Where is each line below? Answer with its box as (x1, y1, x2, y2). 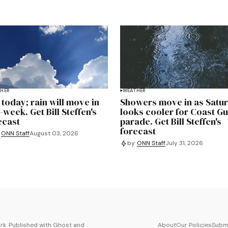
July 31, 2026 (165, 139, 203, 148)
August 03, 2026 (29, 129, 78, 138)
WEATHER (123, 87, 146, 94)
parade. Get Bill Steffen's (120, 115, 221, 128)
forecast (120, 124, 156, 137)
